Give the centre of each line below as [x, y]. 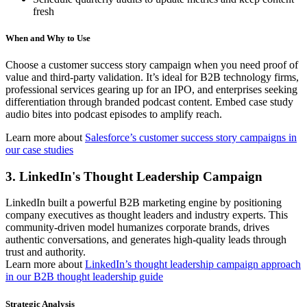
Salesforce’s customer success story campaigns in [191, 137]
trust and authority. [46, 252]
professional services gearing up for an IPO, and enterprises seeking [151, 89]
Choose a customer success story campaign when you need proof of [152, 64]
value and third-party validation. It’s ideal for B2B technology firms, [152, 77]
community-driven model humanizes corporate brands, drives [137, 228]
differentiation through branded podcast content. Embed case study [149, 101]
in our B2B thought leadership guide [84, 277]
